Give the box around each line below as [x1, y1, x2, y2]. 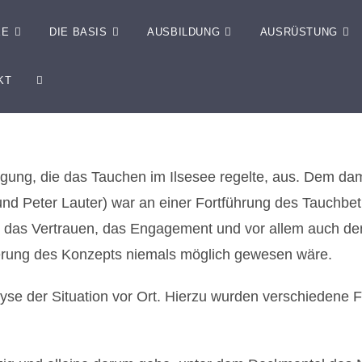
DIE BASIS [49, 26, 107, 38]
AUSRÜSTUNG [259, 26, 338, 38]
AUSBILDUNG [147, 26, 221, 38]
